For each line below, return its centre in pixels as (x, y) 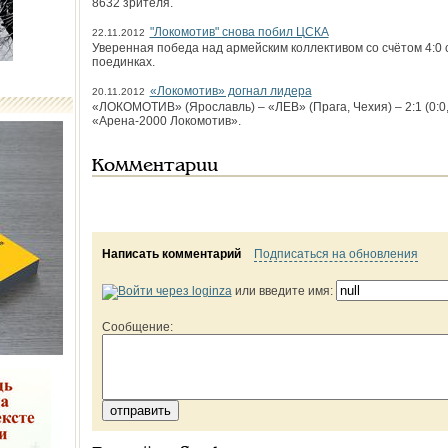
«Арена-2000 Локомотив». (166, 121)
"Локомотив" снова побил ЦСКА (239, 32)
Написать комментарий (171, 254)
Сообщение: (137, 327)
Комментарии (154, 166)
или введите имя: (283, 291)
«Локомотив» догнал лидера (230, 91)
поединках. (123, 62)
